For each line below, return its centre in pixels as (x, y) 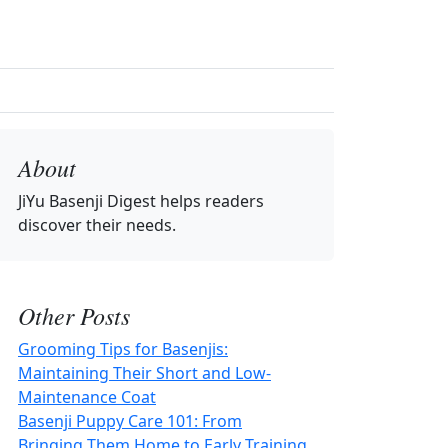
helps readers (210, 201)
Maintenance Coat (87, 397)
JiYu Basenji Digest (87, 201)
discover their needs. (97, 225)
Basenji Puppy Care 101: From (130, 421)
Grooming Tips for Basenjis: (123, 349)
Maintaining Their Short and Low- (144, 373)
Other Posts (74, 315)
